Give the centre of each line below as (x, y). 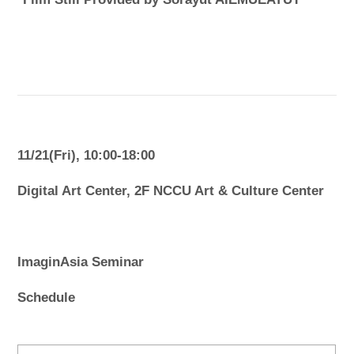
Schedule (47, 298)
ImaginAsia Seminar (83, 262)
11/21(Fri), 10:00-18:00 (87, 156)
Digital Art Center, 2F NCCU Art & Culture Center (171, 191)
